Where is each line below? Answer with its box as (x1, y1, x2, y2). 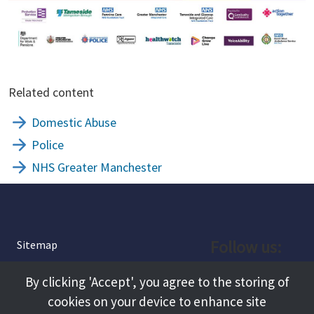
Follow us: (210, 235, 281, 258)
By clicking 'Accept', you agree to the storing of (25, 273, 289, 290)
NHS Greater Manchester (32, 159, 162, 176)
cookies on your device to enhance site (48, 293, 266, 310)
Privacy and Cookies (17, 261, 111, 276)
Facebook (240, 272, 294, 289)
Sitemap (17, 238, 57, 252)
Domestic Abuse (32, 114, 116, 131)
